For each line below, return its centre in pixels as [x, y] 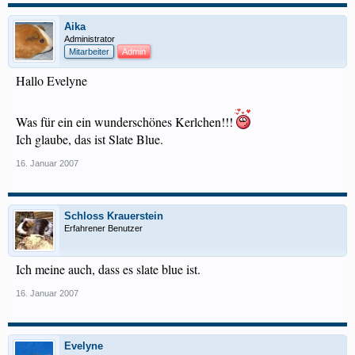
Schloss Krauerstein [114, 216]
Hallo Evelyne [52, 80]
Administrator [90, 39]
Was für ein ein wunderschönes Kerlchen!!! [124, 122]
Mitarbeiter [89, 52]
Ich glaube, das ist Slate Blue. [90, 139]
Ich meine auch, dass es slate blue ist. [108, 269]
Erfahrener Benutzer [103, 228]
